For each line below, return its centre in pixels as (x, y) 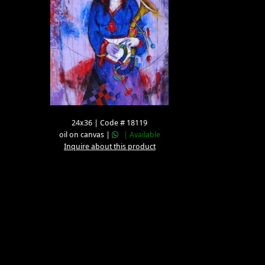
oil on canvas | (85, 135)
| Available (139, 135)
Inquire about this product (109, 146)
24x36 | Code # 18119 (110, 123)
